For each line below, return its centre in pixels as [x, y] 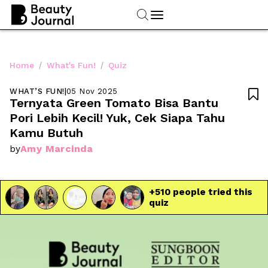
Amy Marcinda [57, 148]
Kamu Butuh [46, 133]
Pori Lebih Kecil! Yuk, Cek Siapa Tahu [117, 118]
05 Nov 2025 [92, 91]
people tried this [211, 192]
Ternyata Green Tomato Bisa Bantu [114, 103]
